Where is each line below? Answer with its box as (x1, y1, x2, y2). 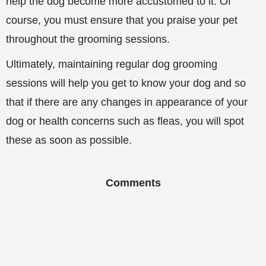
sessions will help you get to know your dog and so (6, 77, 246, 89)
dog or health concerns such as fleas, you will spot (6, 115, 244, 127)
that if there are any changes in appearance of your (6, 96, 248, 108)
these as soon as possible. (6, 134, 132, 146)
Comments (105, 177, 161, 189)
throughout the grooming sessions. (6, 33, 170, 45)
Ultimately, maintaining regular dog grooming (6, 58, 217, 70)
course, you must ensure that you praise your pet (6, 14, 237, 26)
